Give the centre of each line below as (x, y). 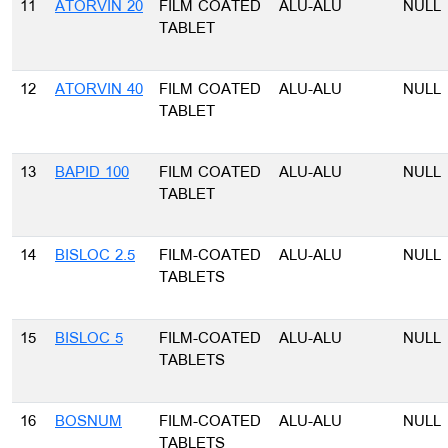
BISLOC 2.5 (95, 256)
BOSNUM (88, 422)
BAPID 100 (92, 173)
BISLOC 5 (89, 339)
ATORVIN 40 (99, 90)
